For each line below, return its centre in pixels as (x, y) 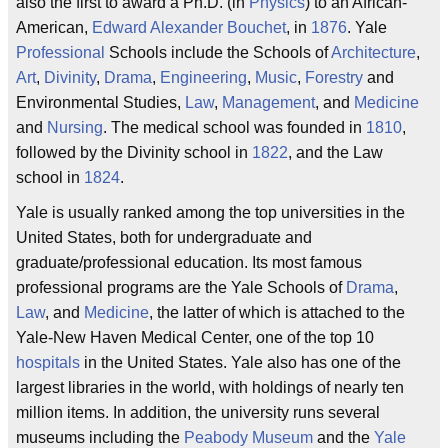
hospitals (48, 362)
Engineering (203, 77)
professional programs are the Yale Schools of (181, 287)
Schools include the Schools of (218, 52)
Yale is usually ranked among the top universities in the (210, 212)
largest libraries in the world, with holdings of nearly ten (210, 387)
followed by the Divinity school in (134, 152)
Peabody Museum (248, 437)
